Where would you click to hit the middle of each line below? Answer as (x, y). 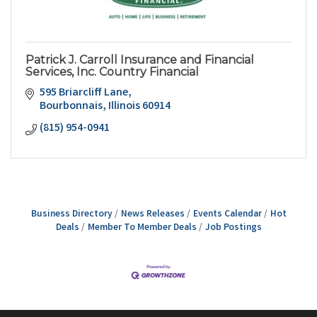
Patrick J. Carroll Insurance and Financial (140, 59)
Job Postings (233, 227)
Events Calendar (227, 214)
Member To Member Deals (142, 227)
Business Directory (71, 214)
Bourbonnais (71, 106)
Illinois (124, 106)
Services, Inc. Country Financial (112, 71)
